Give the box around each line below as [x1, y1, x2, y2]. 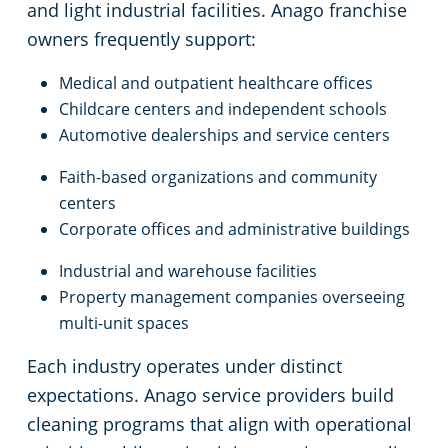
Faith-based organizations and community [59, 166, 377, 189]
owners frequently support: [27, 27, 256, 52]
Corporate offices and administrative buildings [59, 218, 410, 241]
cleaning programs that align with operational [27, 412, 412, 437]
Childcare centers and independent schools [59, 98, 387, 121]
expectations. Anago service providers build [27, 383, 394, 408]
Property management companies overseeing [59, 286, 405, 309]
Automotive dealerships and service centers [59, 124, 390, 147]
